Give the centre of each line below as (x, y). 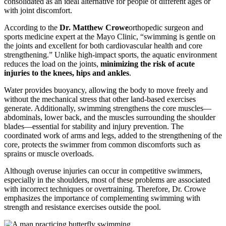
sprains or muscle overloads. (49, 154)
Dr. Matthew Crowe (94, 28)
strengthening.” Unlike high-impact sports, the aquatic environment (110, 55)
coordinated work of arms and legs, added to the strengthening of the (113, 136)
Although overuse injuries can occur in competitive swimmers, (103, 171)
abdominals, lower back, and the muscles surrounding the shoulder (110, 118)
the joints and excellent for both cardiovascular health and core (103, 46)
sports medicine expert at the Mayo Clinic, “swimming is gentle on (110, 37)
